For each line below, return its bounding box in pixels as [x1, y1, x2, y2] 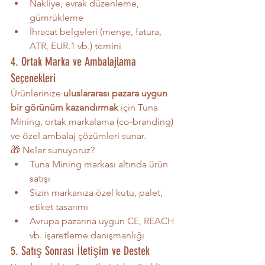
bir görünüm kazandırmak [11, 101, 118, 113]
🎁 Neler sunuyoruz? [11, 144, 95, 156]
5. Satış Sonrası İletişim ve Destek [11, 243, 150, 258]
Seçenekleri [11, 70, 56, 85]
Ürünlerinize [11, 87, 63, 99]
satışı [30, 172, 50, 184]
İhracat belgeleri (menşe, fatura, [30, 25, 164, 37]
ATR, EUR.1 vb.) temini [30, 40, 121, 51]
